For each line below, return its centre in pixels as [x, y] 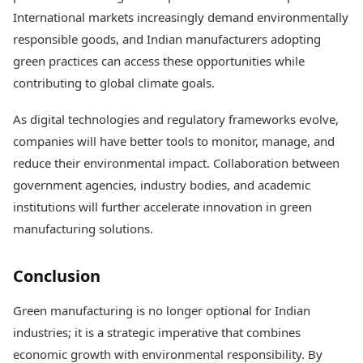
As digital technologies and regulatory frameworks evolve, [176, 119]
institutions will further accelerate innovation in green [162, 207]
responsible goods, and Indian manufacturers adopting [167, 39]
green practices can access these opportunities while [159, 61]
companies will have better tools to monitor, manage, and [174, 141]
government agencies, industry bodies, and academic [162, 185]
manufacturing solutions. [83, 228]
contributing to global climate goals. [114, 83]
